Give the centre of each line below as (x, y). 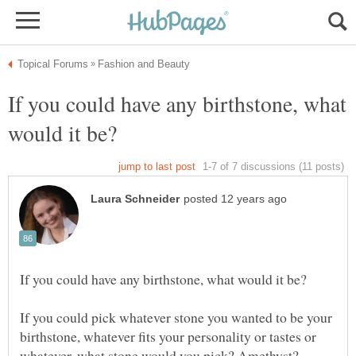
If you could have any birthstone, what (177, 103)
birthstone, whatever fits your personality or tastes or (168, 337)
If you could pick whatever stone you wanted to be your (176, 317)
